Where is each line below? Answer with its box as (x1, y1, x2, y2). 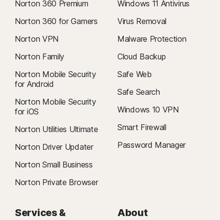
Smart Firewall (117, 122, 166, 132)
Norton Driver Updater (15, 142, 93, 152)
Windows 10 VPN (117, 105, 179, 114)
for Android (15, 79, 54, 89)
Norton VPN (15, 34, 58, 44)
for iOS (15, 107, 39, 116)
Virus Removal (117, 16, 167, 26)
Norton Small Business (15, 160, 93, 169)
